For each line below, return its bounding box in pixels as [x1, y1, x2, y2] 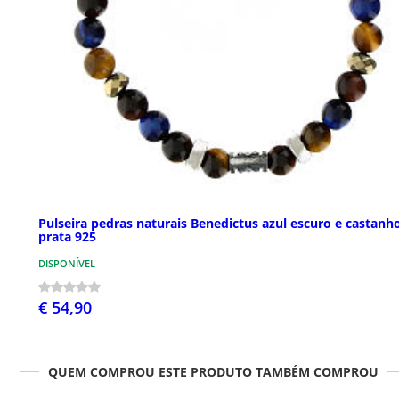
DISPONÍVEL [38, 256, 95, 271]
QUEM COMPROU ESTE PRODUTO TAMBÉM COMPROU [47, 363, 379, 381]
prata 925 [38, 228, 96, 246]
